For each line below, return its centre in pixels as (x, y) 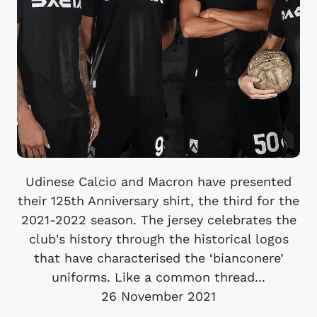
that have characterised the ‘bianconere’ (158, 258)
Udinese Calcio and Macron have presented (158, 181)
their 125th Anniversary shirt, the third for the (158, 200)
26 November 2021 (158, 296)
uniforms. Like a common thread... (158, 277)
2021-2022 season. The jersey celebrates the (158, 219)
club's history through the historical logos (158, 238)
